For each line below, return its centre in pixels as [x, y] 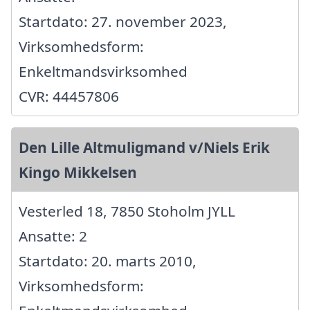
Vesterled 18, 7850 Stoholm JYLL [127, 211]
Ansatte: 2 [53, 236]
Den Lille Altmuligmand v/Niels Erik [144, 147]
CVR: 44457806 [69, 96]
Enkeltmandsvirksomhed [103, 71]
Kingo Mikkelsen [78, 172]
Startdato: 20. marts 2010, [108, 261]
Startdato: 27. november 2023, [123, 21]
